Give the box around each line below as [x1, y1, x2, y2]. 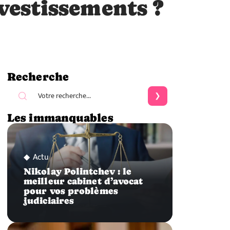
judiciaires [24, 196, 74, 206]
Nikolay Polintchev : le [24, 166, 132, 177]
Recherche [7, 70, 69, 83]
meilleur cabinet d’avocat [24, 176, 143, 187]
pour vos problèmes [24, 186, 118, 197]
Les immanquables [7, 111, 113, 124]
